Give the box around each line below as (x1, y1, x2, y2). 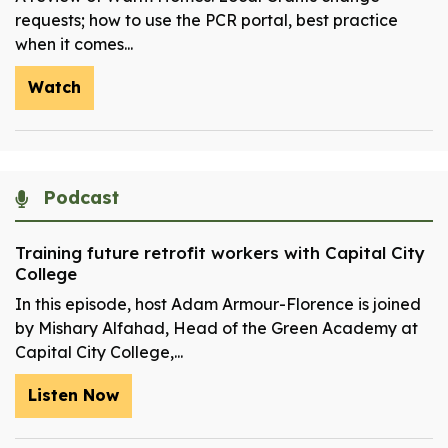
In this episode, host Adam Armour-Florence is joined (15, 294, 421, 315)
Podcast (37, 186, 119, 210)
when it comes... (15, 34, 133, 55)
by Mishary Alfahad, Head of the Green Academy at (15, 318, 418, 339)
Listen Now (28, 385, 119, 406)
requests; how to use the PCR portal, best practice (15, 10, 398, 31)
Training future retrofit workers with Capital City (15, 242, 425, 264)
